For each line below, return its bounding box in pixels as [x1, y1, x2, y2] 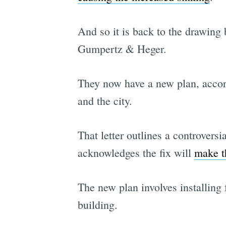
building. [77, 197, 118, 212]
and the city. [77, 93, 132, 108]
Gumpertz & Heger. [77, 41, 166, 56]
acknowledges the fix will [77, 145, 194, 160]
